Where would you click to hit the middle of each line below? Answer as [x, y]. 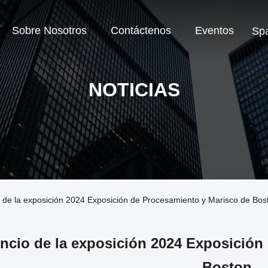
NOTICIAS [134, 90]
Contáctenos [141, 31]
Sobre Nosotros [49, 31]
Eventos [214, 31]
